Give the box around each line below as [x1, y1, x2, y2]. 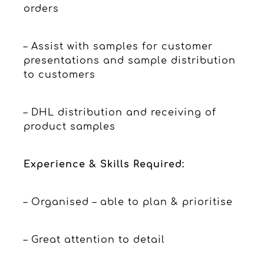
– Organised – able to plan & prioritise [24, 196, 233, 207]
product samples [24, 121, 115, 132]
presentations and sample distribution [24, 55, 236, 66]
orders [24, 3, 59, 14]
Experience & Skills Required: [24, 159, 184, 170]
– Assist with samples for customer [24, 41, 213, 52]
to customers [24, 69, 95, 80]
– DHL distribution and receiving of [24, 107, 216, 118]
